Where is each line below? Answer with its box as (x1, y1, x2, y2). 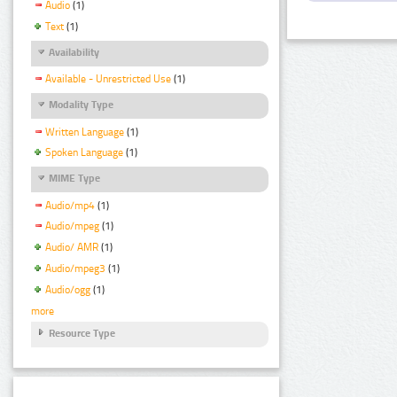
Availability (49, 46, 99, 59)
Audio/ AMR (45, 241, 98, 254)
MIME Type (49, 172, 100, 185)
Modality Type (49, 98, 113, 112)
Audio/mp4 (45, 198, 95, 212)
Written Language (45, 125, 124, 138)
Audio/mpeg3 (45, 262, 105, 276)
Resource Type (49, 326, 115, 339)
